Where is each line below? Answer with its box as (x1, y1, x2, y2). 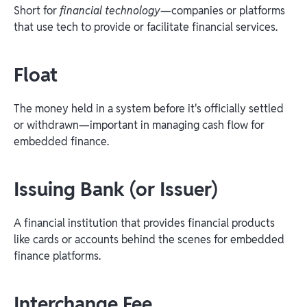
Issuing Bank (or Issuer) (14, 176, 218, 201)
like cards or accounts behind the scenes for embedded (14, 232, 284, 247)
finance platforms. (14, 248, 101, 263)
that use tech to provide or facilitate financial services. (14, 19, 278, 34)
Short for (14, 3, 60, 18)
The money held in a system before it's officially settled (14, 101, 284, 116)
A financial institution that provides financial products (14, 215, 275, 230)
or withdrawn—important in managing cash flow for (14, 117, 265, 132)
